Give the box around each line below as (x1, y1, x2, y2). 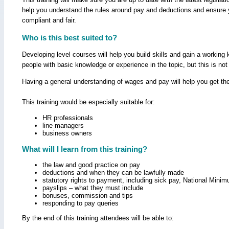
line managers (42, 121, 84, 129)
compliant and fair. (22, 16, 76, 25)
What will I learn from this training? (22, 144, 147, 153)
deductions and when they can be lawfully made (42, 168, 184, 176)
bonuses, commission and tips (42, 191, 133, 199)
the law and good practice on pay (42, 161, 140, 169)
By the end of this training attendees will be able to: (22, 214, 174, 222)
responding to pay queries (42, 199, 119, 207)
